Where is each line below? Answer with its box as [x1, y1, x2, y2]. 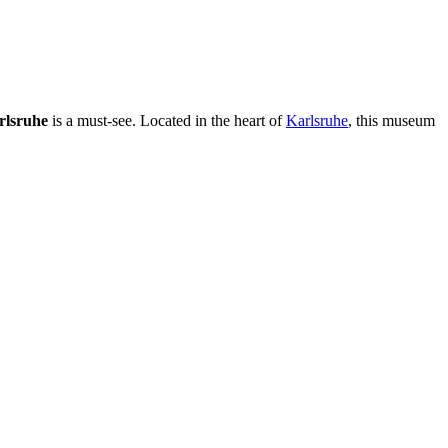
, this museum [348, 111, 435, 129]
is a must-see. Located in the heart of [48, 111, 286, 129]
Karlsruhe [286, 111, 348, 129]
